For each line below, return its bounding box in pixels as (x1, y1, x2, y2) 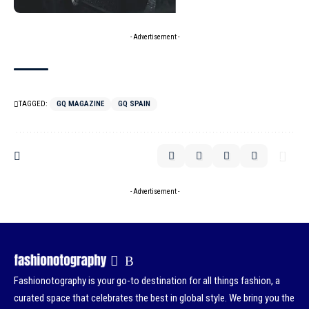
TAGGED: (19, 99, 48, 109)
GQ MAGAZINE (57, 99, 104, 109)
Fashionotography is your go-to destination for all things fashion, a (14, 275, 280, 288)
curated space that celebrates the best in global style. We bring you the (14, 292, 295, 305)
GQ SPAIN (118, 99, 150, 109)
